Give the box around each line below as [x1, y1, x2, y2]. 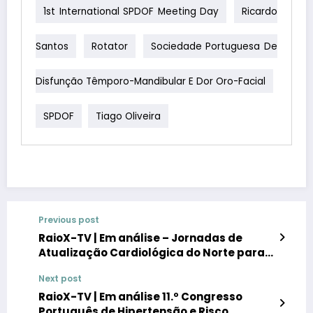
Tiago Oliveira [96, 109, 161, 123]
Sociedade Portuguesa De [150, 39, 277, 53]
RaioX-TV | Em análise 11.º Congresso [38, 289, 242, 304]
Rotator [91, 39, 128, 53]
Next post [38, 272, 82, 284]
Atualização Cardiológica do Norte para [38, 245, 265, 260]
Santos [36, 39, 68, 53]
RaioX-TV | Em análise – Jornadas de [38, 230, 242, 245]
